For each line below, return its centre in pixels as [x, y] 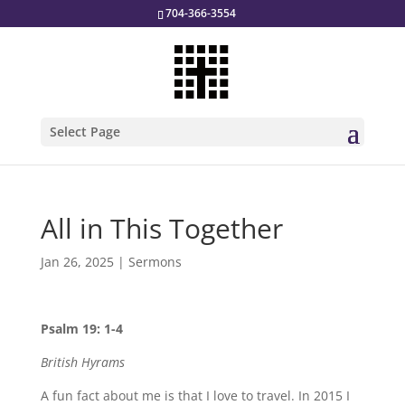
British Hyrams [82, 362]
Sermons [155, 262]
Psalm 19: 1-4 [81, 329]
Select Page [85, 132]
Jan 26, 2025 [77, 262]
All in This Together [161, 228]
